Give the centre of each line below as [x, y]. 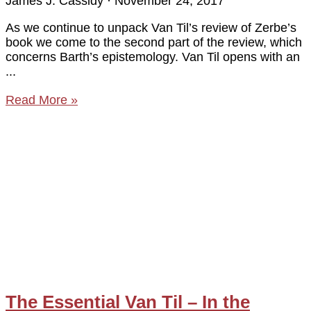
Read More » [42, 100]
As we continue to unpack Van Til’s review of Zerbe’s [151, 27]
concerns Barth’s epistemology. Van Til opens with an [153, 57]
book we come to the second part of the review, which [154, 42]
